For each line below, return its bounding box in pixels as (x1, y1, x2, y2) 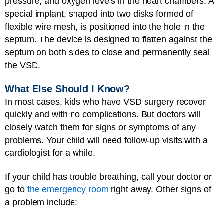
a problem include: (5, 197, 77, 208)
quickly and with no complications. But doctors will (5, 109, 201, 119)
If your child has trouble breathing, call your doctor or (5, 172, 212, 182)
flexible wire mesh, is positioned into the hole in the (5, 22, 205, 32)
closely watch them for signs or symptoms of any (5, 122, 196, 132)
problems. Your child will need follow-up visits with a (5, 135, 208, 145)
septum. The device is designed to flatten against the (5, 35, 212, 45)
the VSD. (5, 60, 40, 71)
